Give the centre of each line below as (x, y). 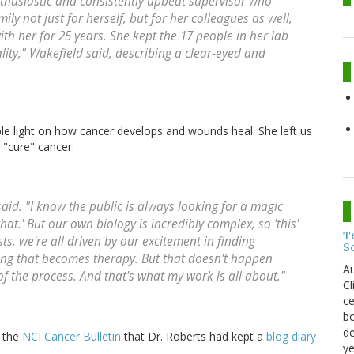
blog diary (291, 337)
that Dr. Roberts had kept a (194, 337)
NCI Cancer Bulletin (72, 337)
